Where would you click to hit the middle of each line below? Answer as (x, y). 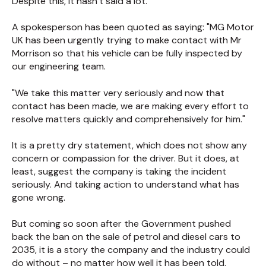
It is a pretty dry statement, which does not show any (129, 145)
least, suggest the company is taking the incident (119, 172)
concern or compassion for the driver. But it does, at (126, 159)
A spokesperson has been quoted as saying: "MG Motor (133, 27)
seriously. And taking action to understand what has (126, 185)
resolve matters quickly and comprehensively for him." (129, 119)
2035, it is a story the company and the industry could (131, 250)
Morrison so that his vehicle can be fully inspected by (127, 53)
